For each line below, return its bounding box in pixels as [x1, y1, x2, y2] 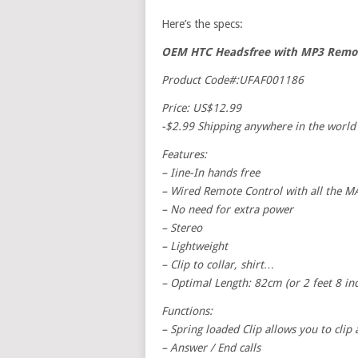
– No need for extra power [161, 203, 293, 216]
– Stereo [161, 221, 202, 234]
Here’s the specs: [161, 18, 243, 30]
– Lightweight [161, 240, 228, 253]
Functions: [161, 304, 213, 317]
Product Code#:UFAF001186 [161, 74, 304, 86]
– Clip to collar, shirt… [161, 258, 275, 271]
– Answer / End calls [161, 341, 261, 354]
